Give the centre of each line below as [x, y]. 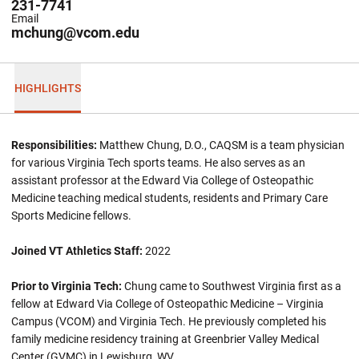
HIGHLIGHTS [47, 88]
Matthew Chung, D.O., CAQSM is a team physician [221, 145]
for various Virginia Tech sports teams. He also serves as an [158, 163]
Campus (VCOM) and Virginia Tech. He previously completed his [169, 321]
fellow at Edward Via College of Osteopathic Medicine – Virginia [167, 304]
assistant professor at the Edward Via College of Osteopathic [162, 180]
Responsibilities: [54, 145]
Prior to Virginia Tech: [67, 286]
